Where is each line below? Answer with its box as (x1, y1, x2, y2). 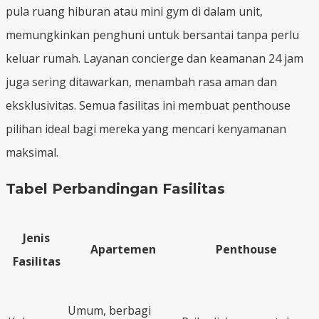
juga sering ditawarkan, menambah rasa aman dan (6, 73, 277, 90)
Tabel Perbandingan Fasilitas (6, 179, 225, 197)
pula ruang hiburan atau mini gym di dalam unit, (6, 3, 263, 19)
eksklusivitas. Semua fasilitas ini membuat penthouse (6, 97, 291, 113)
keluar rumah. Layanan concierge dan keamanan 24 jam (6, 50, 303, 66)
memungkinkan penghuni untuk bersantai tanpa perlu (6, 26, 299, 43)
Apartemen (90, 241, 156, 257)
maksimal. (6, 144, 58, 160)
